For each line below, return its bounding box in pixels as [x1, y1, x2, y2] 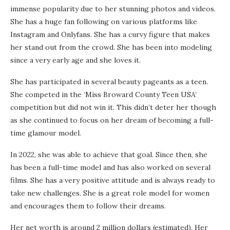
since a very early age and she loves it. [10, 55, 141, 65]
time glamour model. [10, 128, 81, 138]
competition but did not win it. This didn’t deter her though [10, 103, 216, 112]
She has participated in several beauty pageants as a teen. [10, 77, 208, 87]
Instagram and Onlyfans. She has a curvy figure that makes [10, 30, 210, 40]
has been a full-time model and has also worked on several [10, 163, 210, 172]
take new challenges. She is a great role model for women [10, 188, 209, 198]
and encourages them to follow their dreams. [10, 201, 166, 211]
